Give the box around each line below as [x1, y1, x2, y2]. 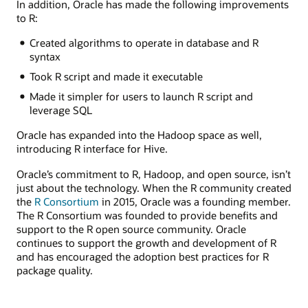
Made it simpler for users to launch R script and [29, 89, 253, 104]
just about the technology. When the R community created [16, 180, 291, 195]
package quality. [16, 263, 93, 277]
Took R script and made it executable [29, 69, 203, 84]
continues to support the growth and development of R [16, 235, 276, 250]
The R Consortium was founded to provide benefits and [16, 208, 278, 222]
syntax [29, 49, 60, 64]
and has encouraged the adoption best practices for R [16, 249, 269, 263]
